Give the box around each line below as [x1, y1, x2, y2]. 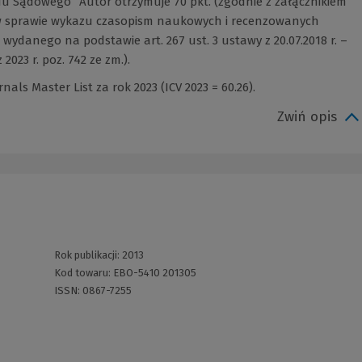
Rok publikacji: [53, 249, 122, 262]
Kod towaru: [53, 267, 113, 280]
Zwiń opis [277, 108, 337, 126]
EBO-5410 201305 [112, 267, 196, 280]
